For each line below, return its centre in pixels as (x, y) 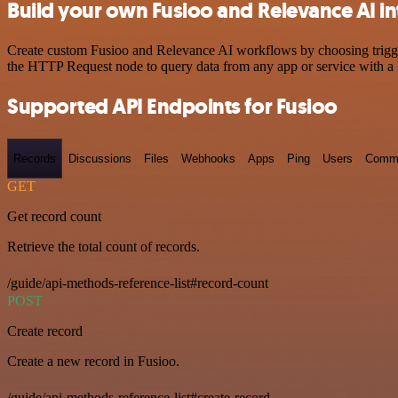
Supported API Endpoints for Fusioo (172, 106)
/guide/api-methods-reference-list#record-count (138, 283)
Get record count (54, 217)
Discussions (100, 158)
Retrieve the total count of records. (103, 247)
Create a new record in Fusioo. (93, 362)
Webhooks (208, 158)
